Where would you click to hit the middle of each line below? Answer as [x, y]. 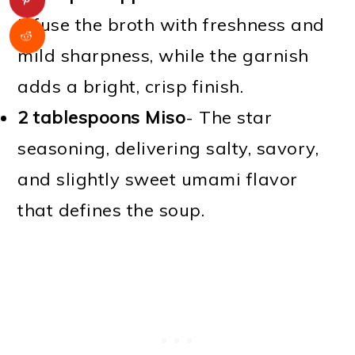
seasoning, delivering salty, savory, [168, 149]
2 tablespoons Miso [102, 118]
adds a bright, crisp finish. [131, 87]
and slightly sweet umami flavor [158, 179]
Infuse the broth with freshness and [171, 25]
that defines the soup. [111, 210]
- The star [229, 118]
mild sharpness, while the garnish [163, 56]
